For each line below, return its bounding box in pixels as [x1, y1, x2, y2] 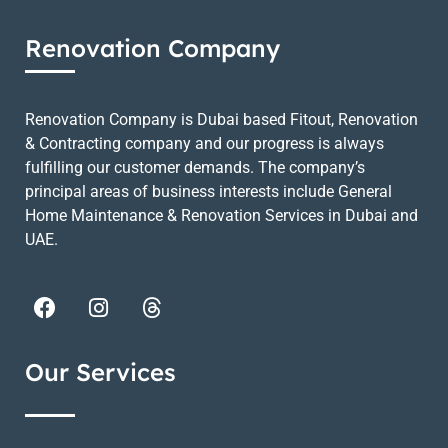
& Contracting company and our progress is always [25, 134, 384, 154]
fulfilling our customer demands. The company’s [25, 158, 365, 178]
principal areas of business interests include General [25, 182, 392, 202]
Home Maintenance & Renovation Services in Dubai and [25, 206, 418, 226]
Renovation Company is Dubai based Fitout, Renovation [25, 110, 418, 130]
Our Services [25, 356, 176, 387]
